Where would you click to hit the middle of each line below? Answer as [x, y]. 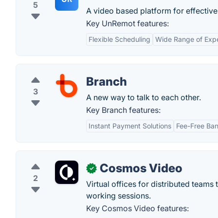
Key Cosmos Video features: [137, 208]
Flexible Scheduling [119, 39]
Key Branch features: [123, 110]
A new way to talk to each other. [144, 97]
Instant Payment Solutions [130, 126]
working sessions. [118, 196]
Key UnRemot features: [127, 23]
